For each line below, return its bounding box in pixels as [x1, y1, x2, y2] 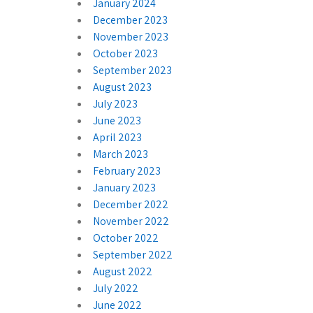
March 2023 [93, 146, 148, 161]
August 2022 [93, 263, 152, 279]
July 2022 [93, 280, 138, 296]
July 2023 [93, 96, 138, 111]
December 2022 [93, 196, 168, 212]
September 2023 [93, 62, 172, 78]
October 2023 [93, 45, 158, 61]
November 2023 [93, 29, 168, 44]
